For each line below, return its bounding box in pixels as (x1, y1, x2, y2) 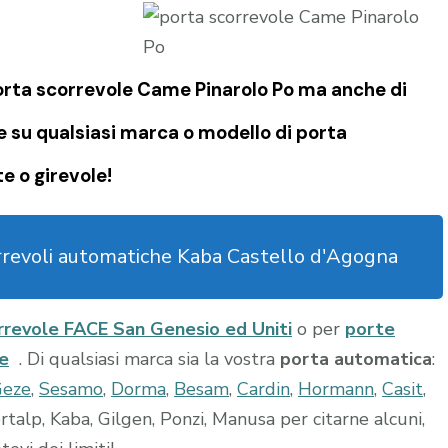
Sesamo (39, 376, 103, 401)
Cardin (237, 376, 290, 401)
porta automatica (280, 346, 432, 371)
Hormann (298, 376, 374, 401)
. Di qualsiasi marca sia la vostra (19, 346, 280, 371)
